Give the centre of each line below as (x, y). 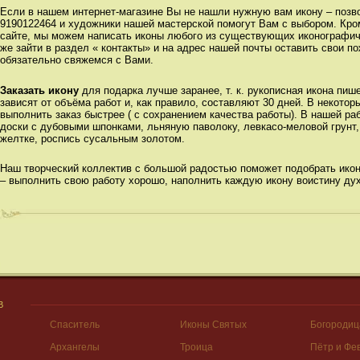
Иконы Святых (213, 325)
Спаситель (75, 325)
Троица (196, 348)
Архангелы (75, 348)
